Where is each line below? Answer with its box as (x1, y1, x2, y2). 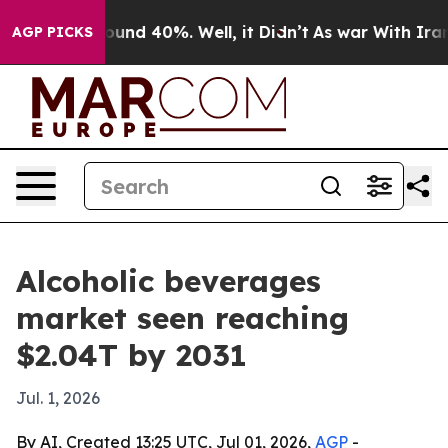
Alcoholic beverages (16, 262, 321, 300)
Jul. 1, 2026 (16, 388, 100, 408)
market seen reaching (16, 299, 349, 337)
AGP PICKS (12, 23, 93, 41)
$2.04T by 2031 (16, 336, 247, 374)
